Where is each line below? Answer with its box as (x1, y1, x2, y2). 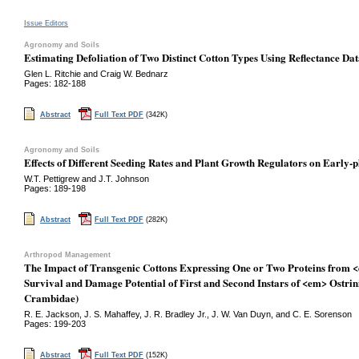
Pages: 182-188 (24, 79, 86, 88)
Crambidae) (24, 290, 79, 305)
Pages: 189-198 (24, 184, 86, 193)
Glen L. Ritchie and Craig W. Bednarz (24, 69, 168, 79)
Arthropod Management (24, 251, 111, 259)
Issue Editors (24, 19, 68, 27)
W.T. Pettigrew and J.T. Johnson (24, 174, 149, 184)
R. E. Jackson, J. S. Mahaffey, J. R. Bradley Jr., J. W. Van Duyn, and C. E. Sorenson (24, 309, 352, 319)
